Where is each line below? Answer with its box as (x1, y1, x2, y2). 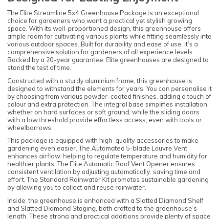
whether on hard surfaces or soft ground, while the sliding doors (7, 108, 199, 116)
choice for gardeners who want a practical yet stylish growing (7, 17, 192, 25)
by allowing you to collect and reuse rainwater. (7, 183, 146, 192)
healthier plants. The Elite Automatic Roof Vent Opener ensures (7, 160, 195, 168)
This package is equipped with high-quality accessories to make (7, 136, 198, 145)
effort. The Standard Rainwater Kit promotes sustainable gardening (7, 175, 209, 184)
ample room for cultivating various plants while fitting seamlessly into (7, 32, 212, 41)
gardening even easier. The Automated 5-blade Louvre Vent (7, 144, 187, 153)
